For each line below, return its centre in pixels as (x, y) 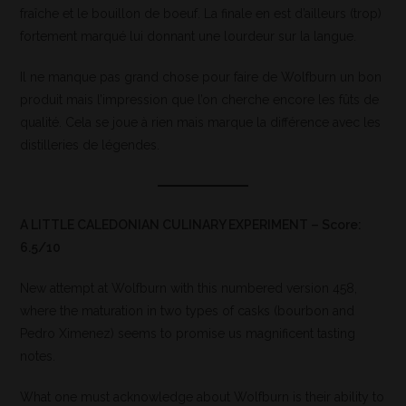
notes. (38, 357)
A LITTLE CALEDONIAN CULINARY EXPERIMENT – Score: (191, 225)
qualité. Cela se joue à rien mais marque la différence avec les (201, 123)
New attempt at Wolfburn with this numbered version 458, (189, 289)
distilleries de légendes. (90, 145)
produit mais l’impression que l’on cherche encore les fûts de (200, 100)
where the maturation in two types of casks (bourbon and (188, 311)
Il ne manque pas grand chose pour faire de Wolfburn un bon (201, 77)
